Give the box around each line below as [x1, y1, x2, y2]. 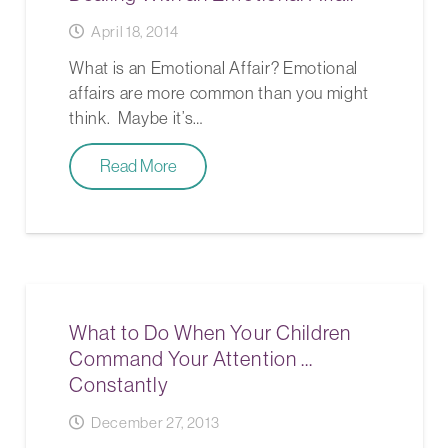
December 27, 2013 [90, 414, 220, 432]
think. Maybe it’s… [69, 107, 204, 128]
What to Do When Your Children [69, 321, 351, 345]
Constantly [69, 373, 170, 397]
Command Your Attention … [69, 347, 313, 371]
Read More [99, 156, 177, 177]
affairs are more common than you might [69, 82, 369, 103]
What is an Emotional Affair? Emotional [69, 57, 358, 78]
